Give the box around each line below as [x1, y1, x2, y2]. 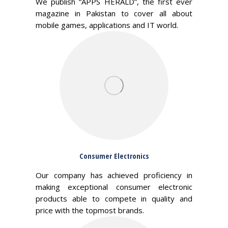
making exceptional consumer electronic [36, 182, 192, 192]
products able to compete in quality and [36, 193, 192, 204]
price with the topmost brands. [36, 205, 144, 215]
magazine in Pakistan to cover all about [36, 8, 192, 18]
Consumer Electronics [79, 151, 149, 161]
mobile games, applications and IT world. [36, 20, 178, 30]
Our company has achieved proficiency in [36, 170, 192, 180]
